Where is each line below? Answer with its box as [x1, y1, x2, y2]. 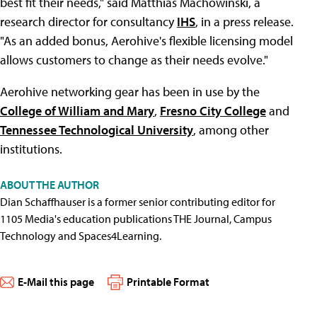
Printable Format [127, 275, 209, 289]
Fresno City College [160, 103, 266, 119]
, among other [193, 122, 269, 138]
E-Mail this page [18, 275, 94, 289]
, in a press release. [195, 13, 294, 30]
